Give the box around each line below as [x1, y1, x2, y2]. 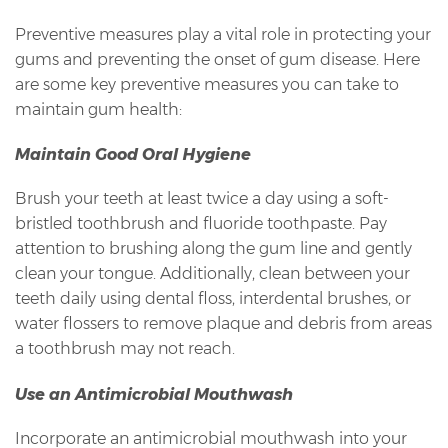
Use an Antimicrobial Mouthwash [15, 384, 293, 404]
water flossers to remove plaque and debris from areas [15, 314, 432, 334]
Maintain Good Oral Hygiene [15, 145, 251, 165]
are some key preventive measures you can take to [15, 74, 399, 94]
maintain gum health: [15, 99, 182, 119]
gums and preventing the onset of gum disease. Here [15, 49, 420, 69]
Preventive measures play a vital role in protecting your [15, 24, 431, 44]
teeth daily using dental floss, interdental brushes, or [15, 289, 411, 309]
